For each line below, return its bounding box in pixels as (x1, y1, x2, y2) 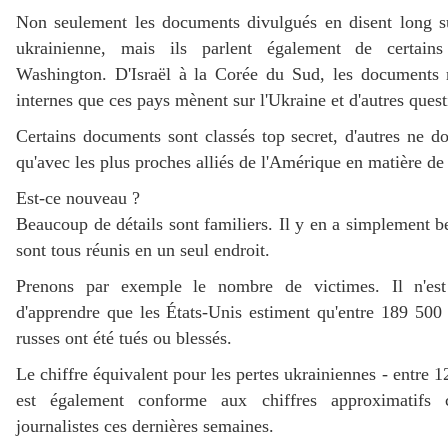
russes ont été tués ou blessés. (16, 328, 232, 349)
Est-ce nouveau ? (16, 188, 140, 209)
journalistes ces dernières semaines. (16, 416, 274, 437)
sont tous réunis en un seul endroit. (16, 240, 270, 261)
